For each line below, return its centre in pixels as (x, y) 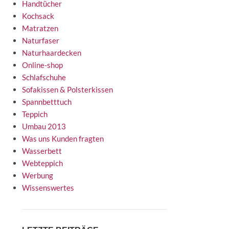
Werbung (37, 175)
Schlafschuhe (44, 77)
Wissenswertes (48, 188)
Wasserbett (42, 151)
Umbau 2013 (44, 126)
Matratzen (40, 28)
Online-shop (42, 65)
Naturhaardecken (51, 53)
